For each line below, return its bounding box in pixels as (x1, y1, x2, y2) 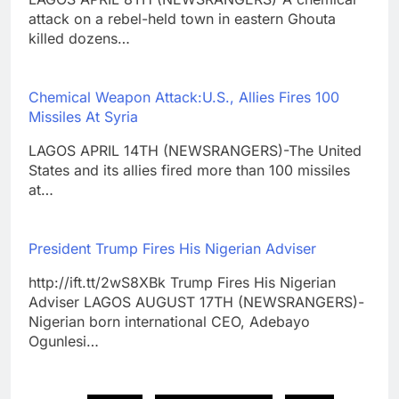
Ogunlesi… (28, 331, 99, 350)
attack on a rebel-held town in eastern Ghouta (28, 9, 336, 28)
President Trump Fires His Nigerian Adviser (28, 239, 316, 257)
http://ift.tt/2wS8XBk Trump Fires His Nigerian (28, 273, 336, 291)
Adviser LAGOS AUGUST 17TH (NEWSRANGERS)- (28, 292, 364, 311)
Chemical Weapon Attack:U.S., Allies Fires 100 (28, 87, 339, 106)
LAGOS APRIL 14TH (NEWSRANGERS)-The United (28, 141, 362, 159)
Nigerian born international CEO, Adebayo (28, 312, 310, 330)
